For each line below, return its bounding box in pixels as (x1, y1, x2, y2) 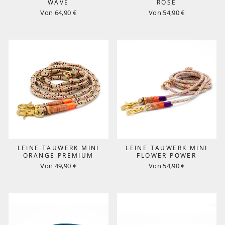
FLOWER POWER (137, 151, 197, 160)
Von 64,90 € (40, 8, 77, 17)
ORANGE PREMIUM (23, 151, 94, 160)
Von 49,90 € (40, 161, 77, 170)
